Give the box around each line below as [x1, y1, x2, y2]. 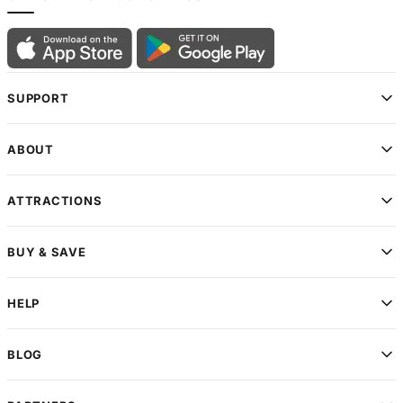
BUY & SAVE [7, 245, 86, 260]
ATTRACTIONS [7, 193, 103, 209]
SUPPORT [7, 91, 69, 106]
